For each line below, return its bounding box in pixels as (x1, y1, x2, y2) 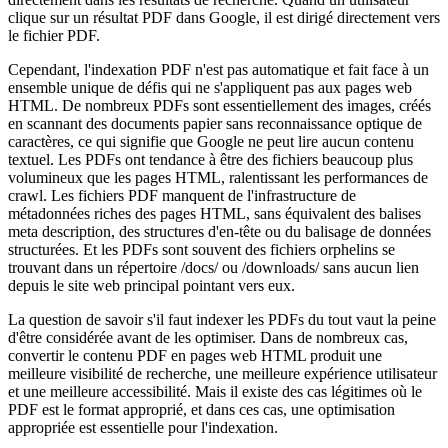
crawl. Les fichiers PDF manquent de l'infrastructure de (8, 186, 356, 204)
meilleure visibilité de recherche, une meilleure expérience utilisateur (8, 364, 437, 382)
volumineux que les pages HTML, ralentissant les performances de (8, 168, 428, 186)
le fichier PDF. (8, 26, 100, 44)
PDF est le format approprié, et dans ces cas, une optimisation (8, 400, 395, 418)
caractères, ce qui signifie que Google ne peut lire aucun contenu (8, 132, 414, 150)
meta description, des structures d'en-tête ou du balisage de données (8, 222, 431, 240)
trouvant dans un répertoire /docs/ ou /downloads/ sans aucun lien (8, 258, 419, 276)
